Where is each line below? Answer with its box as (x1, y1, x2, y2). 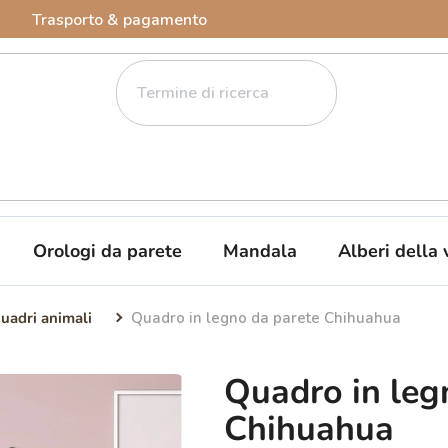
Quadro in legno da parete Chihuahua (131, 307, 401, 328)
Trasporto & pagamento (32, 9, 207, 31)
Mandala (223, 238, 297, 263)
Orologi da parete (33, 238, 182, 263)
